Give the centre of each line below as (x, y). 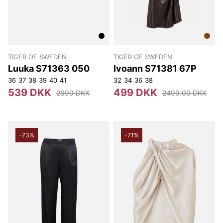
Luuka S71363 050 (49, 68)
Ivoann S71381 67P (155, 68)
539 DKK (30, 93)
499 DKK (135, 93)
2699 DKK (73, 93)
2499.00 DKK (184, 93)
